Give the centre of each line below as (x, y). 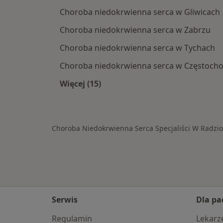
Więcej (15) (80, 84)
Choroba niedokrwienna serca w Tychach (137, 48)
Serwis (65, 200)
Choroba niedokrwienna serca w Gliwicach (140, 12)
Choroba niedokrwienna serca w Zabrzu (135, 30)
